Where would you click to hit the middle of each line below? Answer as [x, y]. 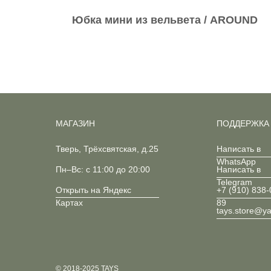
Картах [69, 203]
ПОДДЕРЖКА [243, 123]
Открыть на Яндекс [93, 190]
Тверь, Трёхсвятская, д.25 [107, 149]
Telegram [234, 182]
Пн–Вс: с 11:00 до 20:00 [103, 169]
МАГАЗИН [75, 123]
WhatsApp [236, 162]
